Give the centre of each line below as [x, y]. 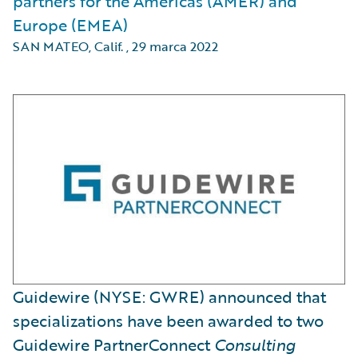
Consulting [255, 344]
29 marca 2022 [175, 46]
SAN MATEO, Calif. [68, 46]
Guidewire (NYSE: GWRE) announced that [169, 296]
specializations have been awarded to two [168, 320]
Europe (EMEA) [70, 25]
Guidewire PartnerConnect [113, 344]
